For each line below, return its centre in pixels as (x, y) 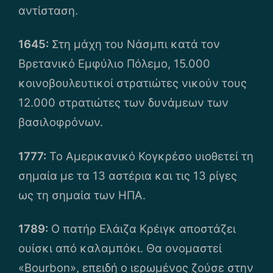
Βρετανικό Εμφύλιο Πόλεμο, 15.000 (114, 64)
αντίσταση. (48, 11)
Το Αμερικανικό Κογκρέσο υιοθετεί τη (151, 156)
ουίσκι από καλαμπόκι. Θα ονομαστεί (120, 248)
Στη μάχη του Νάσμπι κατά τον (134, 44)
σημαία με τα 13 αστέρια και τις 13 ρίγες (128, 175)
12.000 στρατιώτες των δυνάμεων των (123, 103)
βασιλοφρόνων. (61, 122)
